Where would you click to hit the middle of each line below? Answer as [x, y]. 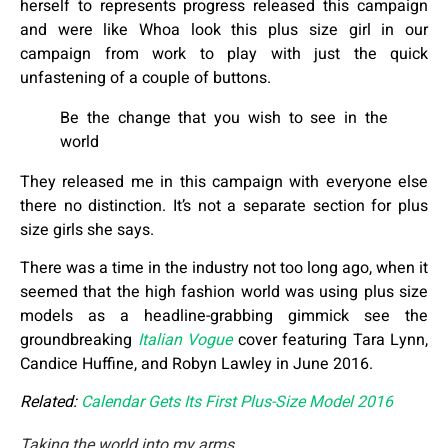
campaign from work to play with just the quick [224, 53]
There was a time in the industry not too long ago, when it [224, 268]
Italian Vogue [184, 340]
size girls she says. [87, 229]
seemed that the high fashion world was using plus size [224, 292]
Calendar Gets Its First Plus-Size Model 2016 [235, 402]
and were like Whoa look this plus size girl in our [224, 29]
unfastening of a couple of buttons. [145, 77]
